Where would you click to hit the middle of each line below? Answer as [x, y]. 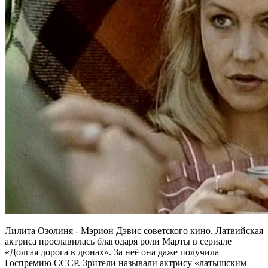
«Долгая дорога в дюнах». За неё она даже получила [112, 252]
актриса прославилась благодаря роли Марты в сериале [118, 241]
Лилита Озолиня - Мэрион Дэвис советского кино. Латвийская [134, 230]
